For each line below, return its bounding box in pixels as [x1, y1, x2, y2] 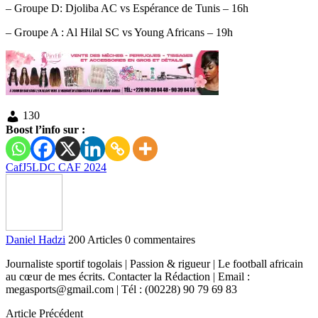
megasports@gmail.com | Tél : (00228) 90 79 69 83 [6, 283, 237, 295]
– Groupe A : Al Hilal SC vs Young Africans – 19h [6, 26, 233, 38]
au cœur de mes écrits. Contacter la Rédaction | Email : [6, 270, 250, 283]
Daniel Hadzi [6, 233, 65, 246]
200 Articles [68, 233, 122, 246]
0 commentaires [125, 233, 195, 246]
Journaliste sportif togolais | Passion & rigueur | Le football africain [6, 257, 303, 270]
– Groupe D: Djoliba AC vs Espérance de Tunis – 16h [6, 1, 248, 14]
